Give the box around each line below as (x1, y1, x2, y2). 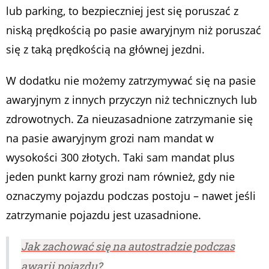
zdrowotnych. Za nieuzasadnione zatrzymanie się (6, 112, 253, 127)
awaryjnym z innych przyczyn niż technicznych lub (6, 92, 257, 107)
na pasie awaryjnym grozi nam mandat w (6, 131, 214, 146)
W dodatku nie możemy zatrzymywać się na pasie (6, 73, 256, 88)
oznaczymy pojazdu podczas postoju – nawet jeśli (6, 189, 256, 204)
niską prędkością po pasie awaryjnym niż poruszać (6, 23, 261, 38)
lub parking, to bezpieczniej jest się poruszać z (6, 4, 238, 19)
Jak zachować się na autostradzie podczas (21, 239, 235, 254)
